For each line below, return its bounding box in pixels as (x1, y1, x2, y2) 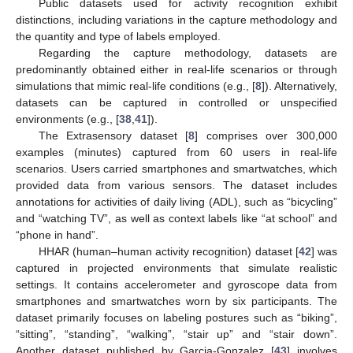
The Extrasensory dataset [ (38, 128, 189, 142)
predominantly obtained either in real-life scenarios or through (16, 62, 337, 76)
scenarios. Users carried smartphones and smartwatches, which (16, 162, 337, 175)
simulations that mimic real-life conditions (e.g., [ (16, 79, 255, 92)
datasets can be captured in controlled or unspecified (16, 95, 337, 109)
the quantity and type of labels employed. (16, 29, 221, 43)
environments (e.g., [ (16, 112, 119, 125)
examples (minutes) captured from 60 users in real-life (16, 145, 337, 158)
